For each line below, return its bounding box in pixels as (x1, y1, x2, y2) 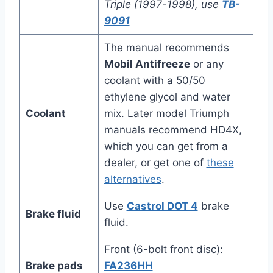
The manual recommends (104, 41, 229, 54)
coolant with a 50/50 (104, 74, 205, 87)
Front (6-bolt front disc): (104, 243, 223, 256)
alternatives (104, 173, 161, 186)
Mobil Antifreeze (104, 58, 190, 71)
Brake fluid (25, 208, 81, 221)
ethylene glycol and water (104, 91, 230, 104)
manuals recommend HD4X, (104, 124, 242, 136)
